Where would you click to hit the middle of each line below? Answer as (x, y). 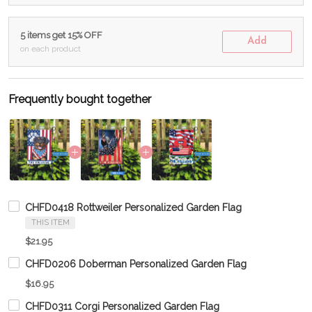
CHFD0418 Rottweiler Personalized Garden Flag (133, 208)
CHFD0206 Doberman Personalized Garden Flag (136, 264)
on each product (50, 49)
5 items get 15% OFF (61, 35)
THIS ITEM (50, 223)
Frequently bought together (80, 99)
